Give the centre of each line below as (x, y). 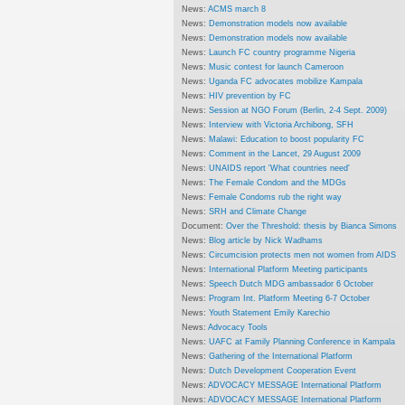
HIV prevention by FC (250, 95)
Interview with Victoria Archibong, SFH (282, 124)
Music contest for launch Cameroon (277, 66)
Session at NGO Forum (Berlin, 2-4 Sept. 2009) (298, 109)
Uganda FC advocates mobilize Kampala (286, 80)
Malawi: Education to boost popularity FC (287, 138)
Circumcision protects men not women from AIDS (303, 254)
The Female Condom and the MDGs (278, 182)
